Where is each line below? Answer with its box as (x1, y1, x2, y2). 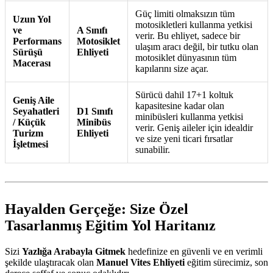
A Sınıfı (77, 25, 107, 36)
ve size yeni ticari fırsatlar (135, 133, 233, 144)
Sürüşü (13, 47, 43, 58)
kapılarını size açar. (135, 63, 208, 74)
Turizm (13, 128, 43, 139)
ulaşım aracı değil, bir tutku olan (135, 41, 258, 52)
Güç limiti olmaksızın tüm (135, 9, 235, 19)
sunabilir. (135, 144, 170, 155)
